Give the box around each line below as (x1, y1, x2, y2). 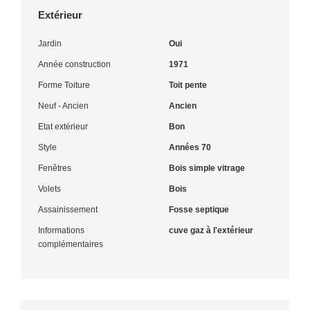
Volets (38, 183, 61, 194)
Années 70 (169, 142, 211, 152)
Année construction (38, 59, 111, 69)
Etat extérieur (38, 121, 88, 131)
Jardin (38, 38, 62, 48)
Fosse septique (169, 204, 229, 215)
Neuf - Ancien (38, 100, 89, 111)
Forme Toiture (38, 80, 90, 90)
